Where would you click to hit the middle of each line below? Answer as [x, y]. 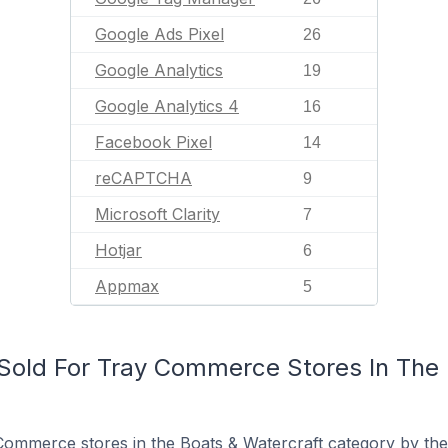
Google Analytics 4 [167, 106]
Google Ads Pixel [159, 34]
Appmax [127, 286]
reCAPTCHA [143, 178]
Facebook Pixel [153, 142]
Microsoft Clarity [157, 214]
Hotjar [118, 250]
